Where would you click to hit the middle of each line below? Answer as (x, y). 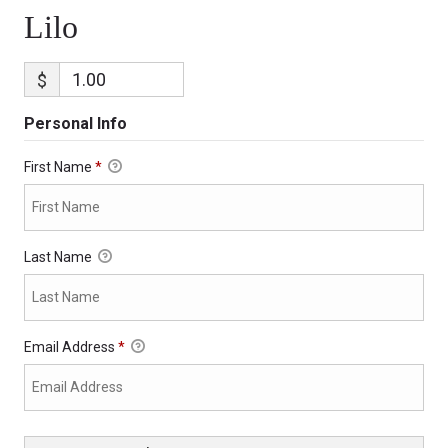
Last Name (59, 256)
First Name (59, 166)
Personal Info (75, 123)
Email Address (70, 346)
